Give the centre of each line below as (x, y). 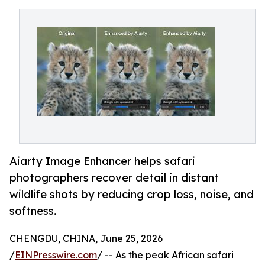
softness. (33, 211)
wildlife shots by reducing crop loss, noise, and (132, 194)
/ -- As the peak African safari (165, 255)
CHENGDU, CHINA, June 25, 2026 (86, 239)
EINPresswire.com (56, 255)
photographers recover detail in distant (114, 178)
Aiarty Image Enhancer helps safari (102, 161)
